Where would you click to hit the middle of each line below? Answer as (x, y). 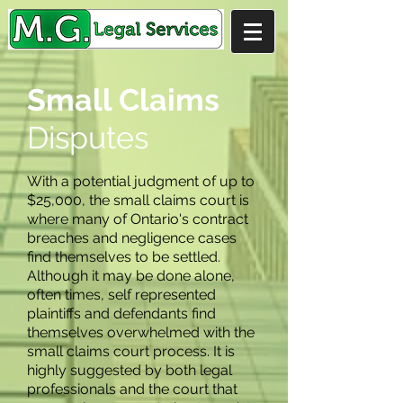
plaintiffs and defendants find (121, 313)
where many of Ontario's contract (138, 219)
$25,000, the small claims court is (138, 200)
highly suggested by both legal (130, 370)
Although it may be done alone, (131, 276)
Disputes (88, 138)
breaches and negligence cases (132, 238)
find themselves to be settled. (124, 257)
